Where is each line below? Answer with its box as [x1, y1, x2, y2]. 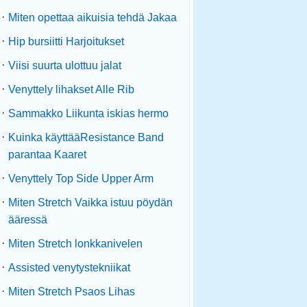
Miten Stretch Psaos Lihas [8, 286, 135, 297]
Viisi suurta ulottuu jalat [8, 60, 121, 71]
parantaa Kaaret [8, 149, 86, 160]
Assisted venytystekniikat [8, 262, 130, 273]
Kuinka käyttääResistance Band [8, 132, 164, 143]
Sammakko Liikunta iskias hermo [8, 108, 169, 119]
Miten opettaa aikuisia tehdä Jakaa [8, 12, 177, 23]
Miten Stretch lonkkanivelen [8, 238, 143, 249]
